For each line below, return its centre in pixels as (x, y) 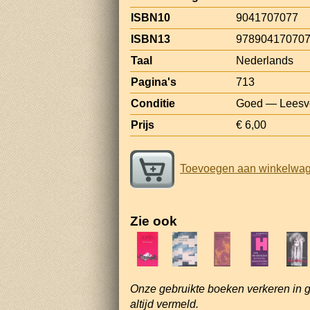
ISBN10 (151, 17)
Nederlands (265, 60)
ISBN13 (151, 39)
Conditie (153, 103)
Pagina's (154, 82)
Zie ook (154, 221)
